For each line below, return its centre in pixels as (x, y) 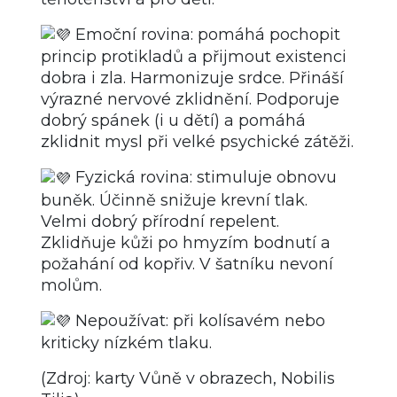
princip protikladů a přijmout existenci (194, 57)
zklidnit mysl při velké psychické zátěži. (197, 142)
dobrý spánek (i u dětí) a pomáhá (173, 121)
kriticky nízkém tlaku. (126, 343)
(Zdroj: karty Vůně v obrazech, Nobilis (188, 378)
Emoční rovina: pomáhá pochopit (206, 35)
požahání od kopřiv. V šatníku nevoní (187, 264)
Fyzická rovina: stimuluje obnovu (204, 178)
